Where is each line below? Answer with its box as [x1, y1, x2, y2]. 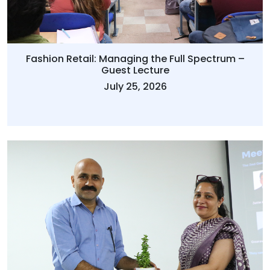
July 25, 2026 [103, 79, 167, 93]
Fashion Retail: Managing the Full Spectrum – [25, 51, 245, 66]
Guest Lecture [101, 63, 169, 77]
